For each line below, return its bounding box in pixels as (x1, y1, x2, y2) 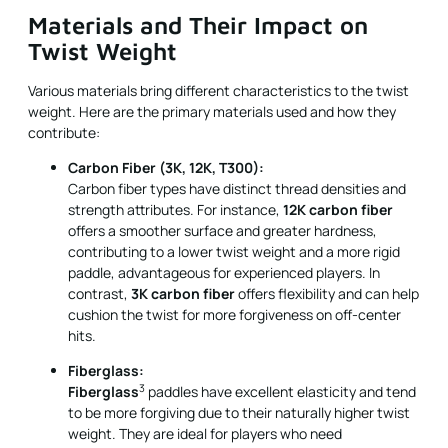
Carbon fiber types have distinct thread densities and (68, 179, 406, 198)
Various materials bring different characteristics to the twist (28, 80, 409, 100)
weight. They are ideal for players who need (68, 424, 342, 444)
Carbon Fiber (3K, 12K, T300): (68, 158, 264, 177)
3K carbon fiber (131, 284, 235, 303)
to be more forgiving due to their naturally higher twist (68, 403, 410, 423)
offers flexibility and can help (235, 284, 419, 303)
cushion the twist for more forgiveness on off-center (68, 305, 401, 324)
